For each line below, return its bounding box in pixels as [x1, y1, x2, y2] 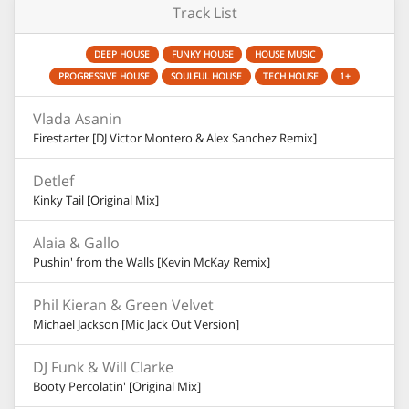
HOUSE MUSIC [254, 48, 315, 60]
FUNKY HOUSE [171, 48, 234, 60]
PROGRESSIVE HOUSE [58, 70, 150, 82]
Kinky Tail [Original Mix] [33, 192, 159, 208]
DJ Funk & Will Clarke [33, 357, 173, 377]
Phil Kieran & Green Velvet [33, 295, 214, 315]
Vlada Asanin [33, 109, 121, 129]
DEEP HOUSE [94, 48, 151, 60]
